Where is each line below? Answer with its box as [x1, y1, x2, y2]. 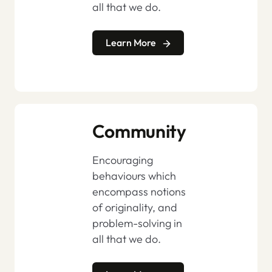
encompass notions [92, 185, 186, 199]
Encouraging [92, 153, 153, 168]
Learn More [105, 36, 158, 49]
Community [92, 120, 186, 143]
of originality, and [92, 200, 177, 215]
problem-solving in [92, 216, 182, 231]
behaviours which [92, 169, 176, 183]
